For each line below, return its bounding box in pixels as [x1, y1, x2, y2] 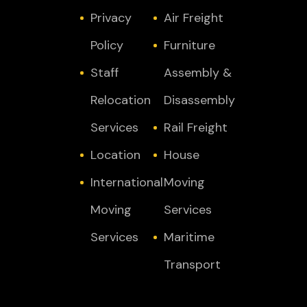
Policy [90, 37, 123, 53]
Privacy [90, 10, 132, 26]
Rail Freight [164, 119, 228, 136]
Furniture [164, 37, 215, 53]
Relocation [90, 92, 151, 108]
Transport [164, 256, 221, 273]
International [90, 174, 163, 191]
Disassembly [164, 92, 235, 108]
